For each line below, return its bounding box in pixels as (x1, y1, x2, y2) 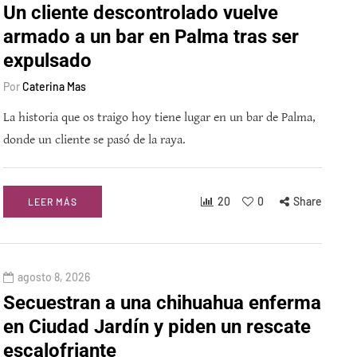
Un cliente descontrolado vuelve (3, 2, 278, 25)
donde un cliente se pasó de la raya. (3, 132, 186, 148)
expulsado (3, 49, 92, 73)
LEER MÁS (28, 196, 77, 208)
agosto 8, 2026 (18, 270, 90, 284)
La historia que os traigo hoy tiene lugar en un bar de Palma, (3, 110, 316, 126)
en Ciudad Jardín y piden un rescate (3, 316, 311, 339)
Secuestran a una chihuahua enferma (3, 292, 321, 315)
